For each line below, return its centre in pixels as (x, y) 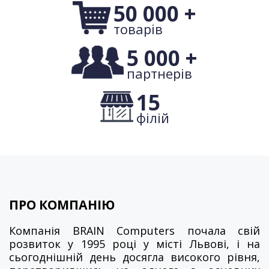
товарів (138, 29)
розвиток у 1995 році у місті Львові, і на (134, 243)
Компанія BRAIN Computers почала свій (134, 230)
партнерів (159, 73)
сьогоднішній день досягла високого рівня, (134, 257)
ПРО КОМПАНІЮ (62, 204)
